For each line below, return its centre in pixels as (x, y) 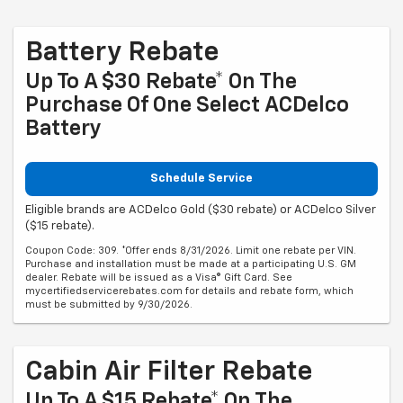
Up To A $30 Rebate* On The (161, 82)
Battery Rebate (122, 54)
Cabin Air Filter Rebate (169, 372)
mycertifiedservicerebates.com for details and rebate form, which (189, 291)
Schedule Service (201, 179)
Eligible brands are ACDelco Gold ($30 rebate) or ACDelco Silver (201, 210)
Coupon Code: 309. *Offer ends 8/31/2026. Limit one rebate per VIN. (191, 250)
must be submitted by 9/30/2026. (109, 304)
